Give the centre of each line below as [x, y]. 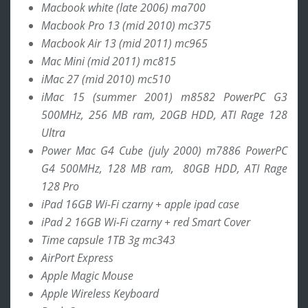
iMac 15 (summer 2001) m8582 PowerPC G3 [164, 97]
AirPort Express [77, 257]
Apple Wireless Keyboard [100, 293]
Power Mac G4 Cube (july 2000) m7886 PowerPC [164, 150]
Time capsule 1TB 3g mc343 [108, 240]
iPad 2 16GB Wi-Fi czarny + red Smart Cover [146, 222]
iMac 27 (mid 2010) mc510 [106, 79]
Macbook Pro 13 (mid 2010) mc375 [126, 25]
